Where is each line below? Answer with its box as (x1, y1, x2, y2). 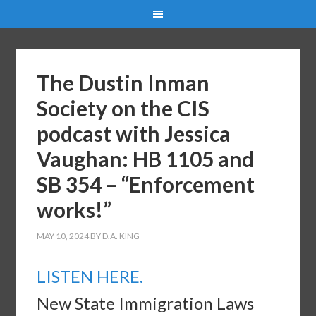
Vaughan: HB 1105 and (37, 146, 255, 171)
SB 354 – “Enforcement (37, 171, 255, 197)
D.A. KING (102, 231, 140, 241)
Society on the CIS (37, 95, 210, 121)
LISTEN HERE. (37, 266, 144, 286)
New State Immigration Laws (37, 293, 255, 313)
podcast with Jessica (37, 121, 231, 146)
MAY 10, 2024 (37, 231, 90, 241)
